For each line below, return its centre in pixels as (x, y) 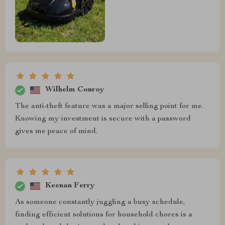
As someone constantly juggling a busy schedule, (100, 202)
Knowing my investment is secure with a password (103, 119)
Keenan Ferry (70, 186)
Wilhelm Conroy (75, 90)
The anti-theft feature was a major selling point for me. (109, 106)
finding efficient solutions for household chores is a (104, 215)
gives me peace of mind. (56, 131)
